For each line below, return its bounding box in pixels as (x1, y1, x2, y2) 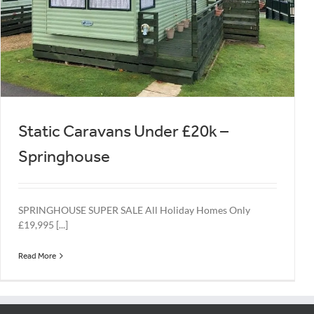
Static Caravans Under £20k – (18, 121, 228, 141)
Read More (18, 250, 56, 261)
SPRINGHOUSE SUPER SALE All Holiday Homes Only (18, 203, 250, 216)
